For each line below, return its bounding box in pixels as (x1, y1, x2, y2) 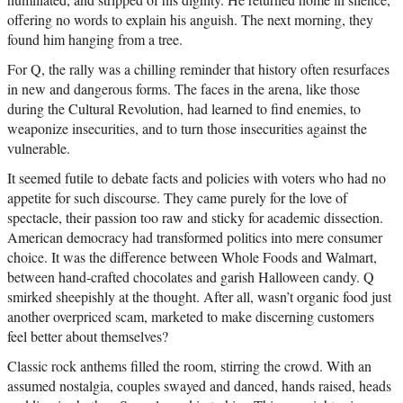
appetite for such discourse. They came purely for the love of (7, 188, 347, 208)
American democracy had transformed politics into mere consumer (7, 228, 382, 247)
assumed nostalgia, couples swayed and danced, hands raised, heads (7, 376, 391, 396)
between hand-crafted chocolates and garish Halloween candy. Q (7, 267, 374, 287)
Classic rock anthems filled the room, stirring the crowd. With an (7, 356, 372, 376)
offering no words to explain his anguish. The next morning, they (7, 10, 373, 30)
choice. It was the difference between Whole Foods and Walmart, (7, 247, 377, 267)
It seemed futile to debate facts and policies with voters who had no (7, 168, 386, 188)
